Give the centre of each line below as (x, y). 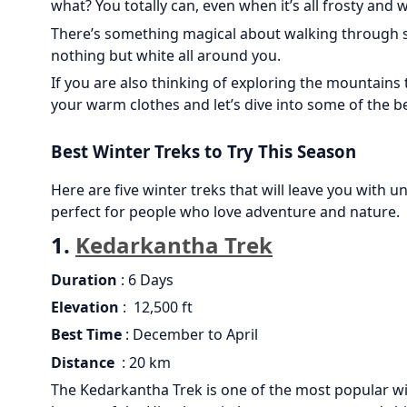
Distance (84, 362)
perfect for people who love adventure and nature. (225, 212)
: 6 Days (145, 279)
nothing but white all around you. (166, 55)
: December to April (190, 335)
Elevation (85, 308)
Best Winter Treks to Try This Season (203, 152)
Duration (84, 279)
